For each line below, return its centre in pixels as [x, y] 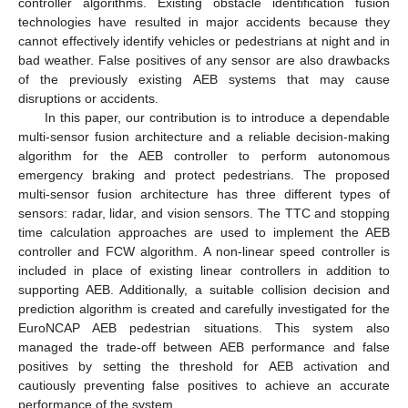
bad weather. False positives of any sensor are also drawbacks [204, 60]
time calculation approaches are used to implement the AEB [204, 232]
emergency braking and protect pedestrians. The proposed [204, 174]
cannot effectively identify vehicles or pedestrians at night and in [204, 41]
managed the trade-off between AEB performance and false [204, 347]
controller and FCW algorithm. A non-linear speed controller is [204, 251]
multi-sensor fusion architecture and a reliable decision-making [204, 136]
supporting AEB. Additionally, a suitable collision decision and [204, 289]
